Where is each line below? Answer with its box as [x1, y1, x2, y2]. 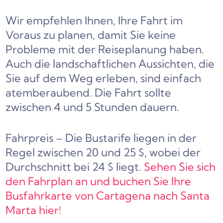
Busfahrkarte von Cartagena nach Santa [5, 189, 210, 203]
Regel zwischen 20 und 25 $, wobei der [5, 145, 201, 160]
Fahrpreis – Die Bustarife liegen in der [5, 131, 197, 145]
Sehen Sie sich [144, 160, 216, 174]
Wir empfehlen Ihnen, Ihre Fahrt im [5, 13, 183, 28]
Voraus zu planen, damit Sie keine [5, 28, 176, 42]
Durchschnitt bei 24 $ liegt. [5, 160, 144, 174]
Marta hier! [5, 203, 62, 218]
